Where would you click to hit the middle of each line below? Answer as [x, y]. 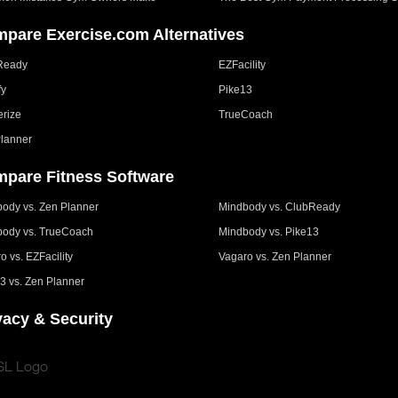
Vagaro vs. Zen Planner [275, 256]
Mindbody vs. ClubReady [280, 207]
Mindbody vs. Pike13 [269, 231]
